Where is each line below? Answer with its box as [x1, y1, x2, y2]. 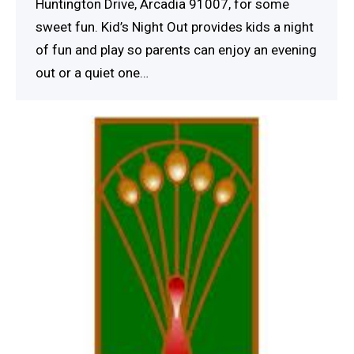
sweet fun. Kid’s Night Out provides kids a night [36, 18, 314, 35]
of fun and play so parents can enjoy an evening [36, 41, 317, 58]
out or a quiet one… [36, 64, 149, 81]
